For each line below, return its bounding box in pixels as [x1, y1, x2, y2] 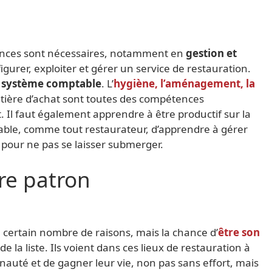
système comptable [1, 76, 101, 90]
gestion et [186, 46, 237, 60]
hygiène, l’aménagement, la [114, 76, 255, 90]
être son [218, 225, 260, 239]
